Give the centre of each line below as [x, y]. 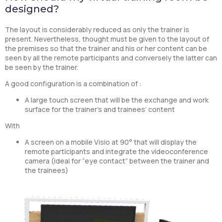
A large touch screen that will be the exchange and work [117, 100]
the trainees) [47, 170]
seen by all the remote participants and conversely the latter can [111, 57]
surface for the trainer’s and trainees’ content [100, 109]
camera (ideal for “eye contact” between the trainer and [117, 161]
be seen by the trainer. [42, 67]
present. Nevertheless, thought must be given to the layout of [107, 39]
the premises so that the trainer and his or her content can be [106, 48]
